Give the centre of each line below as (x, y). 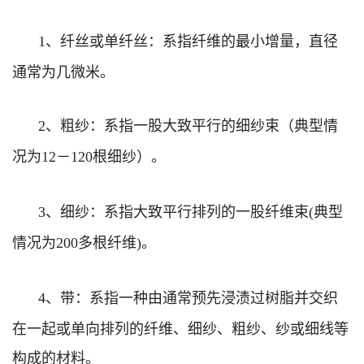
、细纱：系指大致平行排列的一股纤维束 (177, 210)
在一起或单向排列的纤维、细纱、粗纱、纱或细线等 (180, 327)
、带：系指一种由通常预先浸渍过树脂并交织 (192, 296)
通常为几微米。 (63, 70)
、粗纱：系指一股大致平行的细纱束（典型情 (192, 124)
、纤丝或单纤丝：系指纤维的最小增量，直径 (192, 39)
